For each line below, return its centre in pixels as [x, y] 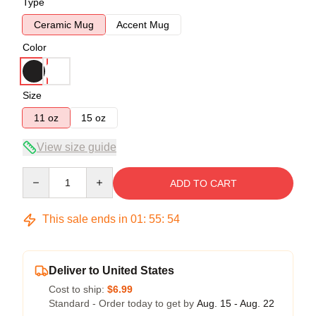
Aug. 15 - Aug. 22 [236, 303]
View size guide [77, 147]
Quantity [41, 174]
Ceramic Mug [64, 25]
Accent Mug [143, 25]
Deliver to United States [111, 271]
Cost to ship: [78, 289]
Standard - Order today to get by [123, 303]
